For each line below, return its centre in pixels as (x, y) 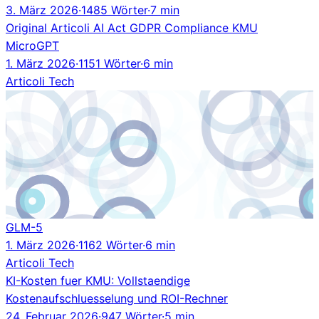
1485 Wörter (114, 10)
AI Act (111, 27)
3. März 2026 (42, 10)
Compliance (198, 27)
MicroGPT (32, 45)
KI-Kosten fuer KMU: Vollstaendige (98, 280)
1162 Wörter (110, 245)
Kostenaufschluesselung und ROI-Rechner (117, 298)
